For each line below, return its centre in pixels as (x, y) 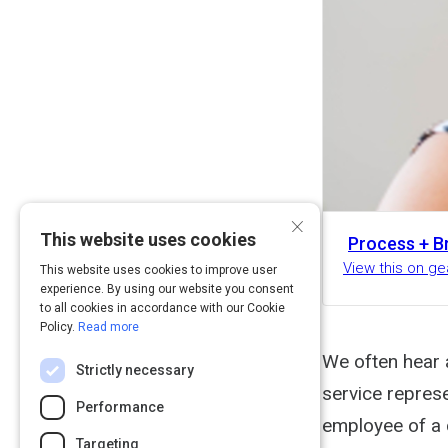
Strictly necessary (135, 370)
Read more (108, 327)
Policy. (59, 327)
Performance (120, 407)
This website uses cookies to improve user (158, 270)
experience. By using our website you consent (167, 289)
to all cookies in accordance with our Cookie (162, 308)
